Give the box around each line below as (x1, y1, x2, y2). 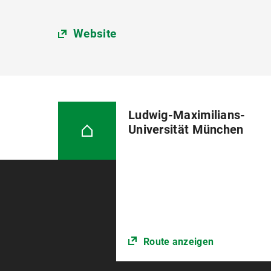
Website (73, 27, 117, 41)
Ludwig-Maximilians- (128, 108, 246, 123)
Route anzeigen (143, 236, 214, 248)
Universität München (128, 122, 244, 137)
